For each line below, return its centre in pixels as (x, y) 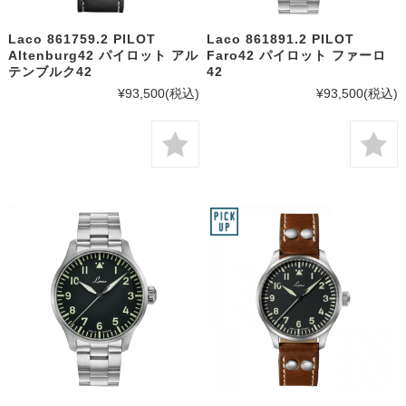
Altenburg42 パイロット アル (103, 55)
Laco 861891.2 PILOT (281, 39)
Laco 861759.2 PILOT (82, 39)
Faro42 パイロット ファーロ (297, 55)
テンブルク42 (50, 71)
